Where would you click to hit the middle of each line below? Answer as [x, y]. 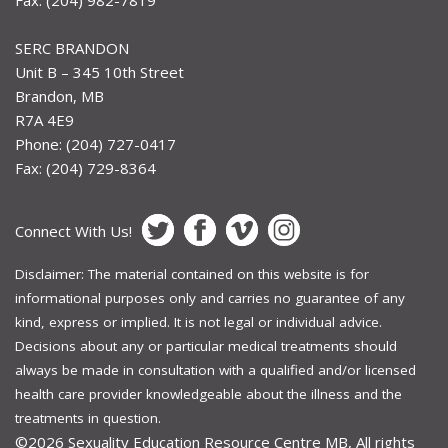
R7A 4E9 [44, 120]
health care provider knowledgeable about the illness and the [208, 393]
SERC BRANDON [72, 48]
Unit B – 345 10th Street [99, 72]
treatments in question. [88, 417]
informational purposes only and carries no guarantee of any [210, 297]
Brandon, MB [59, 96]
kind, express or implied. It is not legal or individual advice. [198, 321]
